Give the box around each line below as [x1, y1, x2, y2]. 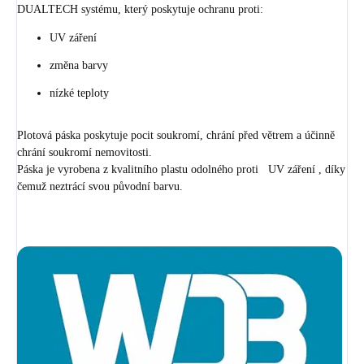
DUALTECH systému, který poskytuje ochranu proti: [17, 3, 263, 16]
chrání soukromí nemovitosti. [17, 146, 152, 159]
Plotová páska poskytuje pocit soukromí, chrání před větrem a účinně [17, 129, 335, 142]
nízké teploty [50, 87, 109, 100]
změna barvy [50, 59, 108, 72]
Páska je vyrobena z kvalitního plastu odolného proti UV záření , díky [17, 163, 345, 176]
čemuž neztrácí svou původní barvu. [17, 180, 186, 193]
